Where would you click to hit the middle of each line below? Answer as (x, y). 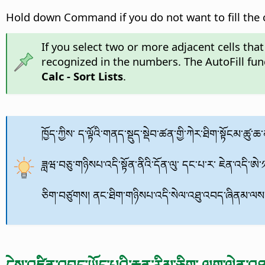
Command (90, 17)
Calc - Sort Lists (82, 76)
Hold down (35, 17)
